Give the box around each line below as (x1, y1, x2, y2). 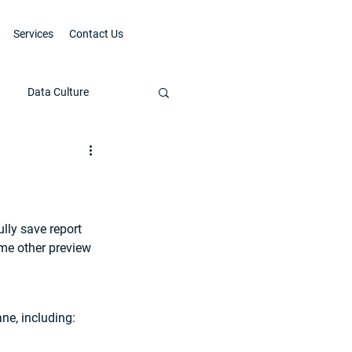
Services (13, 27, 53, 40)
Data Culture (27, 85, 89, 98)
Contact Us (68, 27, 123, 40)
